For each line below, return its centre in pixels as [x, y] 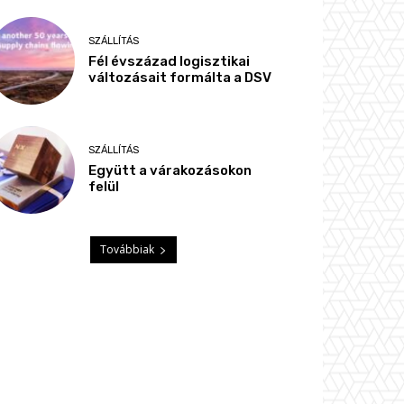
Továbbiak [127, 250]
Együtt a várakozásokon [170, 171]
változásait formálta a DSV [180, 77]
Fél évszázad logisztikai [170, 61]
